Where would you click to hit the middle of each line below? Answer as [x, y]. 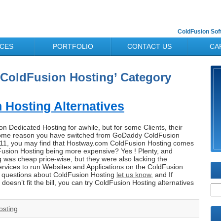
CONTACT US [149, 46]
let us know [134, 175]
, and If [162, 175]
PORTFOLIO [73, 46]
